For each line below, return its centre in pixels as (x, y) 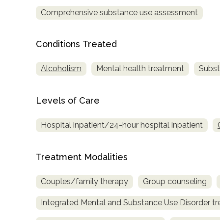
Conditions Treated (76, 44)
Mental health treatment (140, 69)
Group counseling (175, 182)
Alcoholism (61, 69)
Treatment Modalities (82, 157)
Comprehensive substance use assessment (119, 12)
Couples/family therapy (84, 182)
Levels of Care (68, 101)
